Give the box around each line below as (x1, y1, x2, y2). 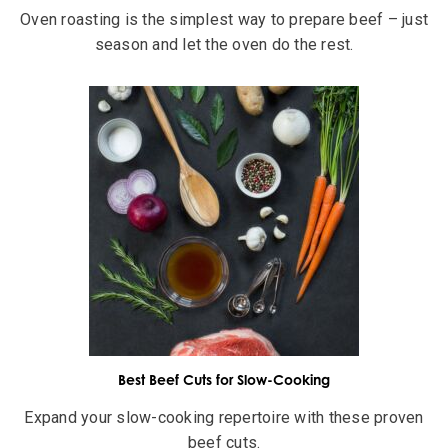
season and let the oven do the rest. (94, 34, 354, 54)
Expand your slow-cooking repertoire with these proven (24, 407, 424, 427)
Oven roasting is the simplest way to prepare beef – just (20, 9, 428, 29)
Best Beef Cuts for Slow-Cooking (118, 371, 330, 389)
